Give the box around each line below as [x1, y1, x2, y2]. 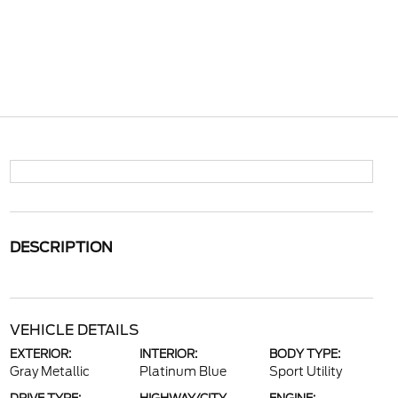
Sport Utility [269, 364, 343, 378]
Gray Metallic [9, 364, 90, 378]
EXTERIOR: [9, 347, 71, 361]
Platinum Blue [139, 364, 227, 378]
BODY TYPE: [269, 347, 341, 361]
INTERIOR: [139, 347, 197, 361]
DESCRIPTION [9, 239, 113, 256]
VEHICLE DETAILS [9, 322, 139, 338]
